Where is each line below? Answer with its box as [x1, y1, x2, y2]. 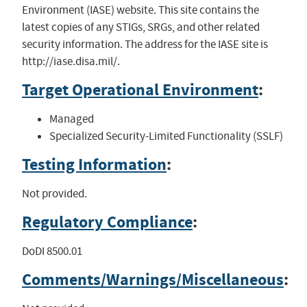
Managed [49, 112, 94, 127]
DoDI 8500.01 [21, 244, 82, 259]
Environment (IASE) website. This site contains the [21, 3, 259, 18]
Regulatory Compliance [21, 211, 193, 234]
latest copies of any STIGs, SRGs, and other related [21, 20, 260, 35]
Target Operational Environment [21, 79, 258, 101]
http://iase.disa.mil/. [21, 54, 120, 69]
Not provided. [21, 186, 87, 201]
